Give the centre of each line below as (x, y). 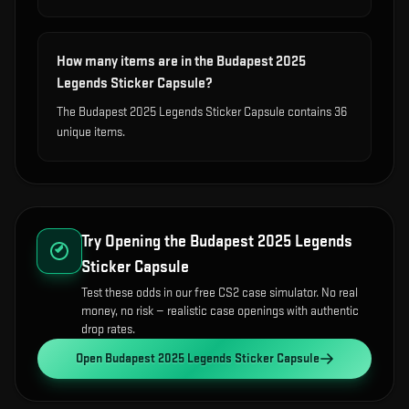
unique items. (91, 132)
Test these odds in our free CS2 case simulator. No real (220, 293)
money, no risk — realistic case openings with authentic (220, 311)
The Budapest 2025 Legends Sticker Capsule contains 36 (202, 112)
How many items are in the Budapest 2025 (181, 62)
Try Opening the (136, 241)
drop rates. (108, 329)
